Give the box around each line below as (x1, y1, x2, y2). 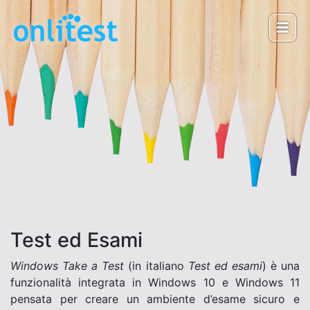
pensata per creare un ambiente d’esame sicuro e (10, 292, 300, 306)
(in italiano (124, 259, 188, 273)
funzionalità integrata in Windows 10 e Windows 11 (10, 275, 300, 289)
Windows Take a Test (10, 259, 125, 273)
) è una (262, 259, 300, 273)
